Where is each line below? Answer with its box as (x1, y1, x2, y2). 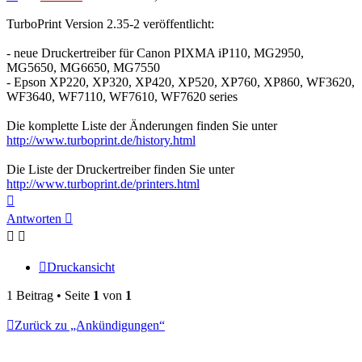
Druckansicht (47, 260, 115, 275)
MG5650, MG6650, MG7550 (6, 61, 160, 75)
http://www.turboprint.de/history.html (6, 133, 196, 148)
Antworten (6, 212, 61, 226)
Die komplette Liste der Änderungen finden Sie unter (6, 119, 277, 133)
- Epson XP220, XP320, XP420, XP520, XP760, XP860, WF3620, (6, 75, 355, 90)
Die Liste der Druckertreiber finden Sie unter (6, 162, 234, 177)
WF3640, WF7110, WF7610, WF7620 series (6, 90, 238, 104)
